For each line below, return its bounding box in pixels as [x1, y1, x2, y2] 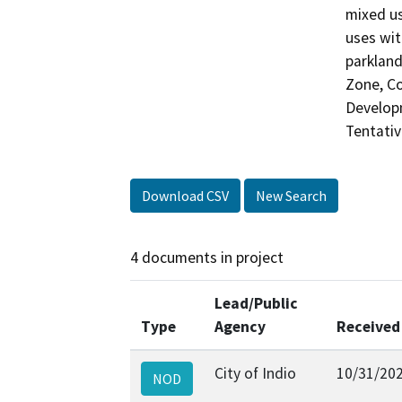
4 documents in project [130, 248, 284, 268]
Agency [214, 316, 266, 336]
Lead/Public [214, 293, 298, 313]
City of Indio [214, 363, 296, 383]
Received [336, 316, 400, 336]
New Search [256, 187, 327, 205]
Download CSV [142, 187, 229, 205]
